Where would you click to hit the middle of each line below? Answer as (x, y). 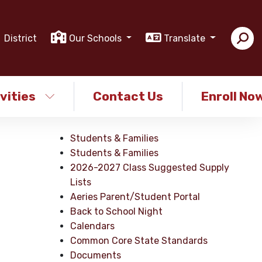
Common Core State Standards (139, 241)
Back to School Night (117, 211)
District (20, 38)
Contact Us (128, 96)
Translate (186, 38)
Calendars (93, 226)
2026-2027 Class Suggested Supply (150, 168)
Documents (96, 255)
